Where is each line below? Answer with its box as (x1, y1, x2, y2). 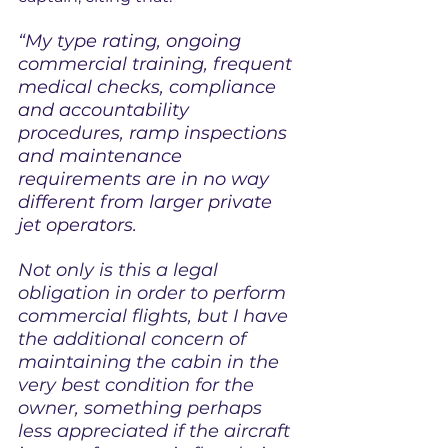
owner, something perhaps (18, 396, 267, 419)
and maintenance (18, 144, 187, 167)
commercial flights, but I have (18, 304, 293, 327)
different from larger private (18, 190, 277, 213)
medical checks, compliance (18, 75, 281, 98)
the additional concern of (18, 327, 251, 350)
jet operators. (18, 213, 137, 236)
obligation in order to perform (18, 281, 291, 304)
